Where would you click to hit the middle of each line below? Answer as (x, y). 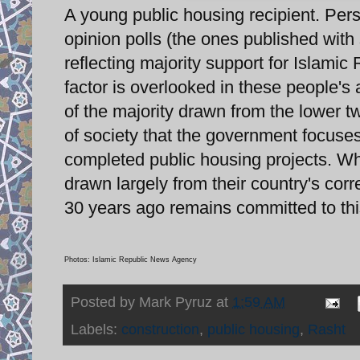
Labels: (96, 329)
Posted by (105, 302)
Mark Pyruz (176, 302)
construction (160, 329)
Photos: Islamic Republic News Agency (131, 259)
